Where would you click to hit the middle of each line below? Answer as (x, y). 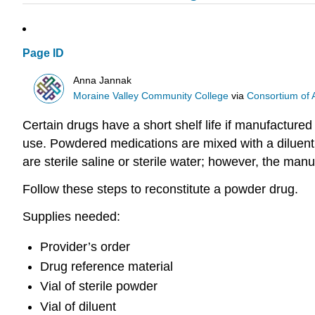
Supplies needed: (71, 216)
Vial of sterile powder (98, 287)
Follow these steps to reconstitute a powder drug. (160, 189)
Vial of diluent (78, 306)
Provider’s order (85, 246)
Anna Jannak (103, 80)
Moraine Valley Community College (151, 96)
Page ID (43, 53)
